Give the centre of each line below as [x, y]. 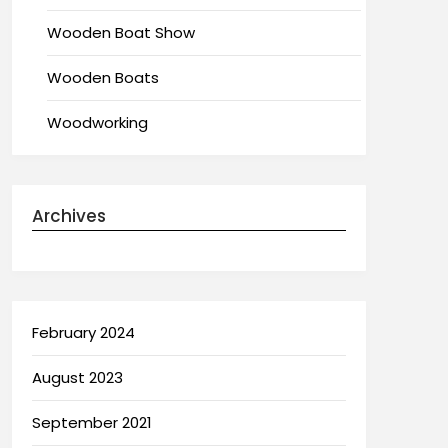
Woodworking [97, 122]
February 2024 [83, 332]
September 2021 [91, 422]
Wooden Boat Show [120, 32]
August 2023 [77, 377]
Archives [68, 215]
